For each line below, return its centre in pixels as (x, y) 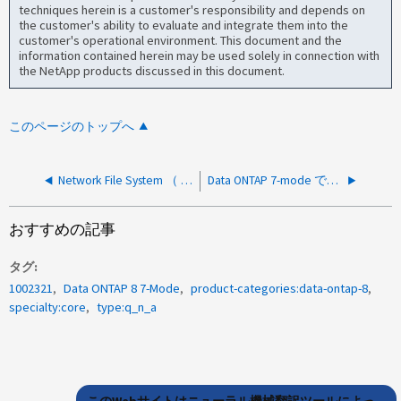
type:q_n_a (127, 307)
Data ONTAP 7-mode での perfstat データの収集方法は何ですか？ (333, 180)
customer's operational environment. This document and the (181, 40)
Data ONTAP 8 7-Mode (122, 288)
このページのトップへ (72, 126)
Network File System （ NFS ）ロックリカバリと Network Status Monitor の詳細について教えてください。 (187, 180)
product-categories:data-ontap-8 (280, 288)
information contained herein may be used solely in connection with (200, 55)
